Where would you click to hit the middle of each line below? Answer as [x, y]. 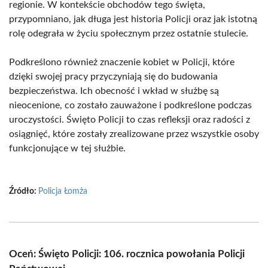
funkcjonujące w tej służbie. [67, 148]
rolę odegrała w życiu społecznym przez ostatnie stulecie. [129, 33]
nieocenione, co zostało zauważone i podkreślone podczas [130, 105]
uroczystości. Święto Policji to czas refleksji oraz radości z [130, 120]
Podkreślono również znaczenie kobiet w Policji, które [122, 62]
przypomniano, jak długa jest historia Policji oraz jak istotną [133, 19]
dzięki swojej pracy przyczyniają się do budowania [113, 77]
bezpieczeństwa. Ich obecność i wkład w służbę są [114, 91]
